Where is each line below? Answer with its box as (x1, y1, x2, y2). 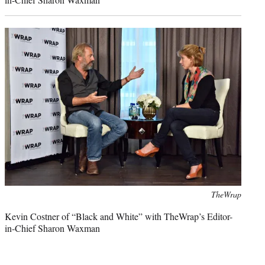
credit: (4, 201, 26, 213)
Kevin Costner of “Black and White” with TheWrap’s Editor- (5, 210, 232, 223)
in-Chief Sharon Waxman (5, 222, 100, 235)
